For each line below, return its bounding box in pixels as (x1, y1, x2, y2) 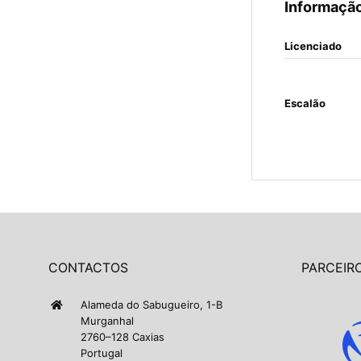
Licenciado (284, 39, 342, 52)
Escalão (284, 97, 326, 110)
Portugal (81, 346, 122, 359)
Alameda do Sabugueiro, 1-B (81, 298, 222, 311)
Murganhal (81, 314, 134, 327)
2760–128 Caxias (81, 330, 164, 343)
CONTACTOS (48, 259, 128, 276)
